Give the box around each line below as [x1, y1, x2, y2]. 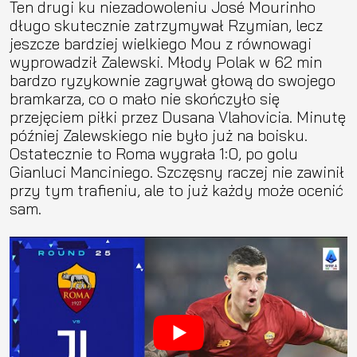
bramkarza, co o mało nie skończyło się [10, 88, 280, 109]
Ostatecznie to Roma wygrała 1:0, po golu [10, 143, 298, 164]
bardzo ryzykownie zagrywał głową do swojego [10, 70, 335, 91]
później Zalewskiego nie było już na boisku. [10, 125, 308, 146]
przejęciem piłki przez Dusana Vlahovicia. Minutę [10, 107, 346, 127]
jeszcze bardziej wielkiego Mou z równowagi [10, 33, 312, 54]
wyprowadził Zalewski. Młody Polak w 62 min [10, 52, 322, 73]
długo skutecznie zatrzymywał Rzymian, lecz [10, 15, 323, 36]
